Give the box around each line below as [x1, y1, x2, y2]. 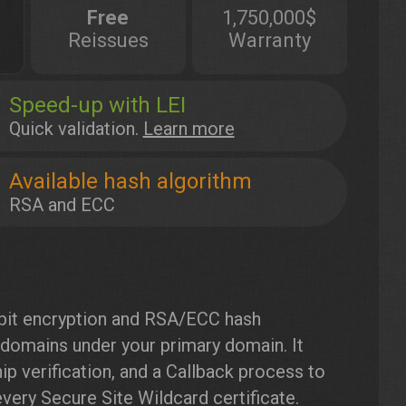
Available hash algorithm [8, 169, 252, 194]
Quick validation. [8, 118, 143, 140]
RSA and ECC [8, 194, 115, 216]
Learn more [142, 118, 235, 140]
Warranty [227, 28, 311, 52]
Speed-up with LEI [8, 92, 186, 118]
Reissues [67, 28, 149, 52]
